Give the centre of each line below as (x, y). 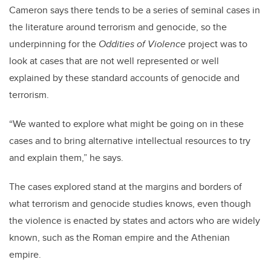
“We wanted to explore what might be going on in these (126, 124)
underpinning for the (54, 44)
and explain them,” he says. (66, 158)
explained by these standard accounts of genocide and (124, 78)
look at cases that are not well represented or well (114, 61)
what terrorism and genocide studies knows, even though (130, 204)
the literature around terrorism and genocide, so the (118, 27)
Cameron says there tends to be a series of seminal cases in (135, 10)
